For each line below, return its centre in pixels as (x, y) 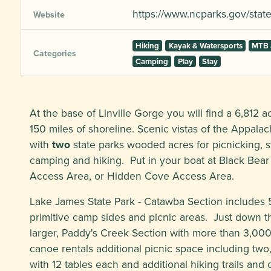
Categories (55, 53)
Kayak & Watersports (205, 46)
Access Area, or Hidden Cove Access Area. (132, 176)
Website (49, 15)
